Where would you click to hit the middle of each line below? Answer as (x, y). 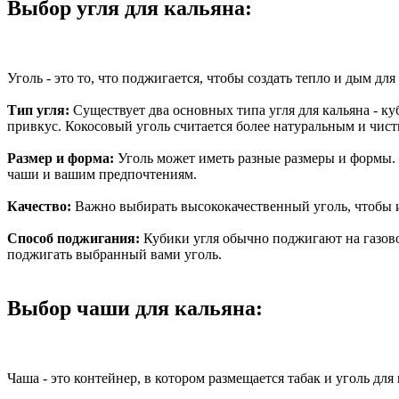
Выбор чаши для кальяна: (135, 308)
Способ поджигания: (73, 238)
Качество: (41, 206)
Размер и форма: (62, 158)
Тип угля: (38, 110)
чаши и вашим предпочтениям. (102, 174)
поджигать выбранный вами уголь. (114, 254)
